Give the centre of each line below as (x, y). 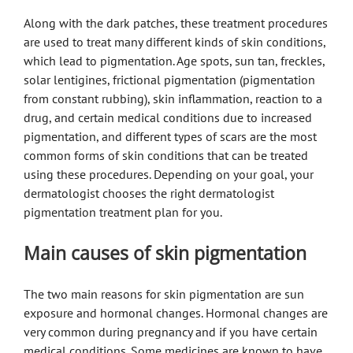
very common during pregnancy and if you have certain (171, 331)
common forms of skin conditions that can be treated (166, 155)
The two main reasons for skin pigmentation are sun (164, 294)
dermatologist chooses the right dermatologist (149, 193)
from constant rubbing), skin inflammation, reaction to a (173, 98)
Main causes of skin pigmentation (165, 253)
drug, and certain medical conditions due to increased (168, 117)
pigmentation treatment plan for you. (124, 212)
